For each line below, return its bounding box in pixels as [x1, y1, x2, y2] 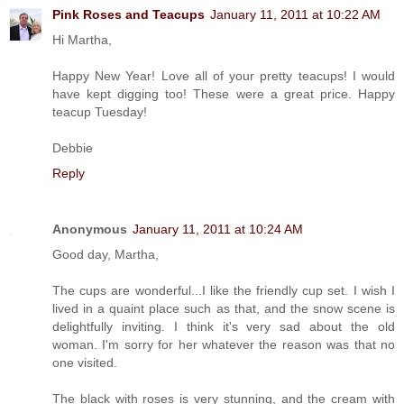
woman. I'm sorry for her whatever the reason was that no [52, 336, 395, 352]
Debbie [52, 140, 93, 155]
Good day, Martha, [52, 246, 159, 262]
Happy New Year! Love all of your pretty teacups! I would [52, 68, 395, 83]
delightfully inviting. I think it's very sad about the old [52, 318, 395, 334]
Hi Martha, [52, 32, 112, 47]
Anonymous [52, 221, 127, 236]
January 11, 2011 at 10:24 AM [133, 221, 303, 236]
